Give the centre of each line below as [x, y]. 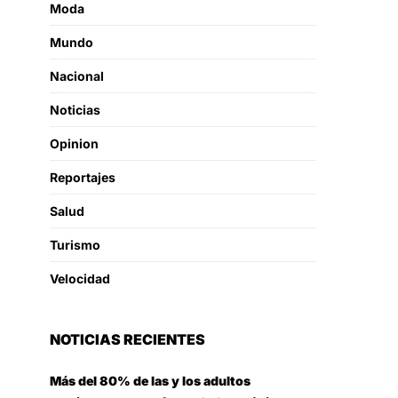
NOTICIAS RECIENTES [127, 339]
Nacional [77, 76]
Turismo [75, 245]
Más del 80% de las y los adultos [150, 381]
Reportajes [83, 177]
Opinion [74, 143]
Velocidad [80, 279]
